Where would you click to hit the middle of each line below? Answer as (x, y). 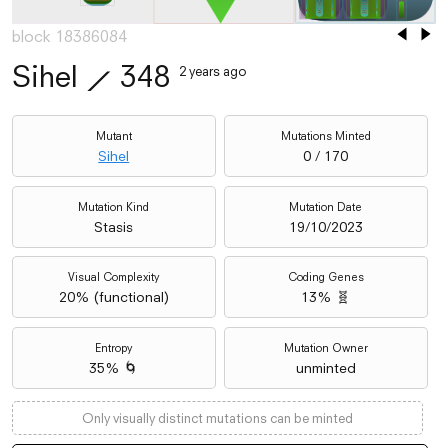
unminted (325, 367)
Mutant (113, 136)
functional (131, 297)
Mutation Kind (114, 206)
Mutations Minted (325, 136)
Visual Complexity (114, 277)
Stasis (114, 226)
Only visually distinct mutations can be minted (218, 418)
